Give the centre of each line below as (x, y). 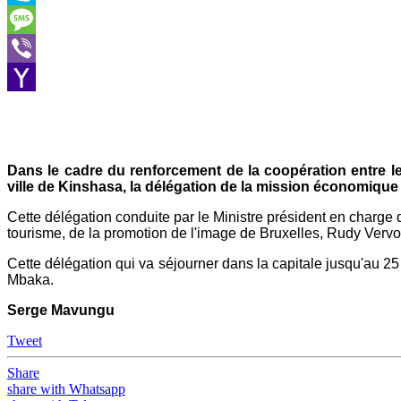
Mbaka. (30, 280)
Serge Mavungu (61, 310)
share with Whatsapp (66, 389)
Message (32, 48)
